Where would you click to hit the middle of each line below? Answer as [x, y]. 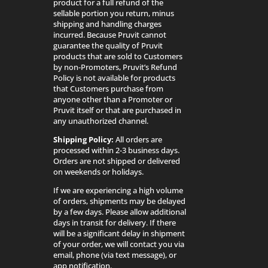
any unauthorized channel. [101, 121]
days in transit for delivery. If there [115, 222]
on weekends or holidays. [99, 171]
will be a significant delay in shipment [119, 233]
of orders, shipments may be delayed [120, 201]
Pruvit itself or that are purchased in [118, 110]
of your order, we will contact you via [119, 244]
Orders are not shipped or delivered [117, 161]
